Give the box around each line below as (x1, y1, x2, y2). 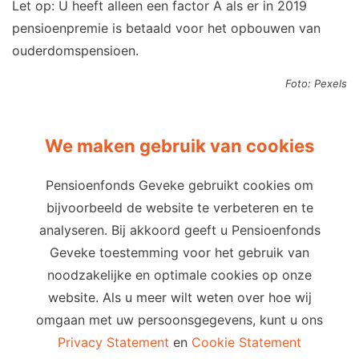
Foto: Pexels (285, 77, 347, 90)
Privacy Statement (58, 334, 169, 350)
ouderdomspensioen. (12, 42, 139, 58)
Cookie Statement (192, 334, 301, 350)
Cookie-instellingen (40, 233, 157, 249)
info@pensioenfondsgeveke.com (20, 289, 218, 305)
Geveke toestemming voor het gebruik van (50, 244, 309, 260)
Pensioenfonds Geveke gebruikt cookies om (46, 177, 313, 193)
